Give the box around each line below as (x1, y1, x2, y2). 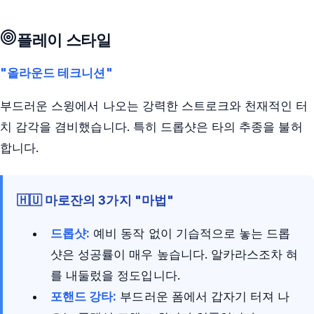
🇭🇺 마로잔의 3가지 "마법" (17, 193, 174, 208)
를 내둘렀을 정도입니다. (50, 268, 180, 283)
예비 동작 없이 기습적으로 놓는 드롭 (90, 226, 291, 241)
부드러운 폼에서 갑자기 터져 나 (116, 289, 290, 304)
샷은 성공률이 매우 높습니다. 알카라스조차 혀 (50, 247, 299, 262)
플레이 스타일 (17, 30, 111, 49)
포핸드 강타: (50, 289, 117, 304)
